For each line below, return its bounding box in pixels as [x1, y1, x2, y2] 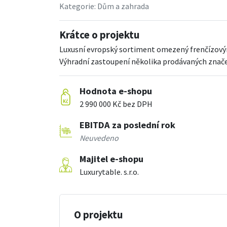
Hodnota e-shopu [80, 85, 152, 97]
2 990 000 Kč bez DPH [80, 98, 153, 109]
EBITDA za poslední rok [80, 119, 175, 131]
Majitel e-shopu [80, 153, 143, 165]
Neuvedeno [80, 132, 119, 143]
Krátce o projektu [59, 28, 139, 42]
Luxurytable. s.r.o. [80, 166, 139, 177]
